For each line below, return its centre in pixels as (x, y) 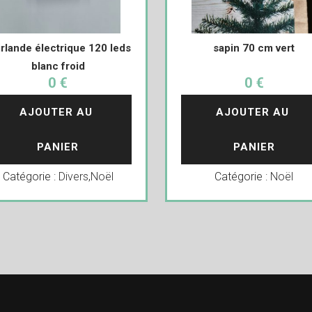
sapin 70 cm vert (254, 48)
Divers (73, 177)
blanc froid (58, 66)
